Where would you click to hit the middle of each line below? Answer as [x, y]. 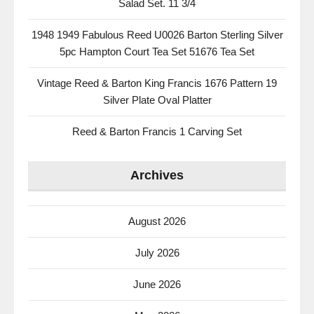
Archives [157, 175]
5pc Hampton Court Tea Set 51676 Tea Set [157, 52]
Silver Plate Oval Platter [157, 100]
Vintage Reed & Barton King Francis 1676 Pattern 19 [157, 83]
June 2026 [157, 284]
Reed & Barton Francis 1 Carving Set [157, 131]
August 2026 [157, 221]
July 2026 [157, 253]
